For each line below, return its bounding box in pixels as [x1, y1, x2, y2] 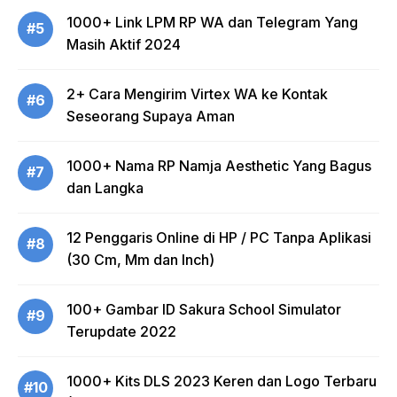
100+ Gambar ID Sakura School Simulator [66, 300, 341, 318]
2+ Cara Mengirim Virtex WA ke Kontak [66, 84, 328, 103]
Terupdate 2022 [66, 322, 176, 340]
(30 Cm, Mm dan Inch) [66, 250, 214, 269]
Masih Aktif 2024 [66, 35, 181, 53]
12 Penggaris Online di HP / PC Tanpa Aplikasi [66, 228, 371, 246]
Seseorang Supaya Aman [66, 106, 235, 125]
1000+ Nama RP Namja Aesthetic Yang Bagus [66, 156, 371, 175]
